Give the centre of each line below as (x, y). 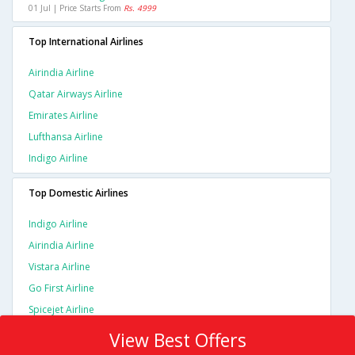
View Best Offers (177, 340)
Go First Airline (61, 288)
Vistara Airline (59, 267)
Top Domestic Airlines (78, 193)
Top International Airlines (86, 42)
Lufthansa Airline (66, 137)
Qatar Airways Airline (76, 94)
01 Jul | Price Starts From (76, 8)
